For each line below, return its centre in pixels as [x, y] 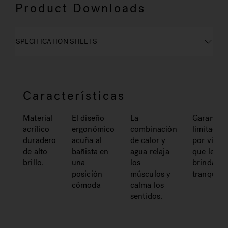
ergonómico [93, 129]
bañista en [90, 151]
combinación [153, 129]
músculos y [150, 174]
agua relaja [150, 151]
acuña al [87, 140]
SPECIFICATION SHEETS [56, 41]
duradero [40, 140]
